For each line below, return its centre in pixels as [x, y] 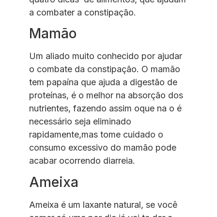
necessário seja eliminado [80, 122]
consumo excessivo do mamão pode [103, 148]
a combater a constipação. [83, 12]
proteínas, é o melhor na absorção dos [106, 95]
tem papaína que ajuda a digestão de [103, 82]
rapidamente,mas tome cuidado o [96, 135]
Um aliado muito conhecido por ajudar [106, 56]
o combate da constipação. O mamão [105, 69]
